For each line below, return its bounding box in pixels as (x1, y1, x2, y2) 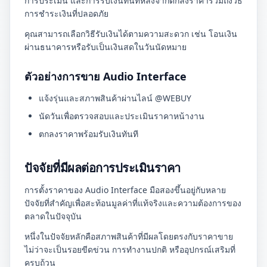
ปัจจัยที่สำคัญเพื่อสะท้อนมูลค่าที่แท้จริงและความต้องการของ (24, 197, 241, 209)
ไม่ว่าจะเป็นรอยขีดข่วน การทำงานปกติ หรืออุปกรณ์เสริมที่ (24, 244, 235, 255)
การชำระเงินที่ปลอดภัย (24, 8, 108, 19)
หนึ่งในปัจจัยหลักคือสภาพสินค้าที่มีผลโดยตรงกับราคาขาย (24, 231, 233, 242)
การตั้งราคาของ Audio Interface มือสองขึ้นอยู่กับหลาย (24, 184, 226, 195)
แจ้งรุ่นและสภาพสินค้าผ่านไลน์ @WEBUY (39, 92, 191, 104)
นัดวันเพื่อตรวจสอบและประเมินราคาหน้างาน (39, 110, 204, 122)
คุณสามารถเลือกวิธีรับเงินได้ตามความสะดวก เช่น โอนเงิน (24, 28, 237, 39)
